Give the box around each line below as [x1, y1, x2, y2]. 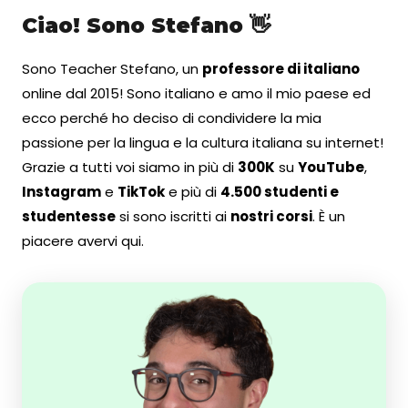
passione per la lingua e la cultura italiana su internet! [22, 132, 383, 152]
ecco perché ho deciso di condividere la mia [22, 107, 321, 127]
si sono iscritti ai [116, 206, 230, 226]
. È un [312, 206, 345, 226]
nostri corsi [230, 206, 312, 226]
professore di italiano [202, 58, 360, 78]
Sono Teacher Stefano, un [22, 58, 202, 78]
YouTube [298, 157, 364, 177]
